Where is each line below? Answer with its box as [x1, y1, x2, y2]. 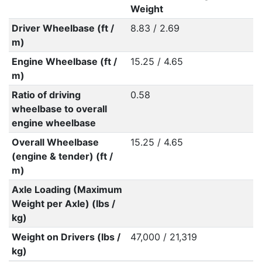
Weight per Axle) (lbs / [11, 198, 115, 209]
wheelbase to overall [11, 103, 107, 115]
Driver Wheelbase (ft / [11, 22, 114, 34]
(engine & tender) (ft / [11, 150, 113, 162]
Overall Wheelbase [11, 136, 99, 148]
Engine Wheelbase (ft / [11, 56, 117, 67]
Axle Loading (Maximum [11, 184, 122, 195]
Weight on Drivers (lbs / [11, 231, 120, 243]
